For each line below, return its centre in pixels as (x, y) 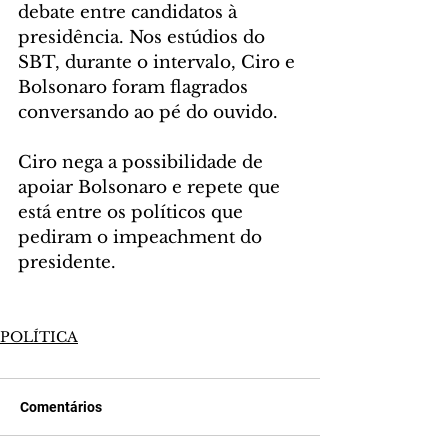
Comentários (61, 406)
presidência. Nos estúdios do (144, 37)
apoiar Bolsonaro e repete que (151, 187)
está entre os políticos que (133, 212)
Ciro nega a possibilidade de (143, 162)
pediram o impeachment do (142, 237)
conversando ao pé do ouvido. (148, 112)
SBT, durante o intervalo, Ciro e (159, 62)
